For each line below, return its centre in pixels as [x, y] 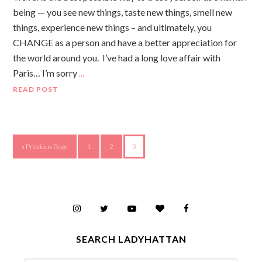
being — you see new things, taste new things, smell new [123, 12]
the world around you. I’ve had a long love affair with [117, 57]
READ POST [36, 89]
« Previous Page [45, 146]
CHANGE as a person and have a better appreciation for [125, 42]
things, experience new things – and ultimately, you [113, 27]
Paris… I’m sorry [45, 73]
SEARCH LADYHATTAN [131, 239]
